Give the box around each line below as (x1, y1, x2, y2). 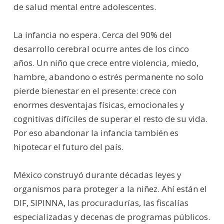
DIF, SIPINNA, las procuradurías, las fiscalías (13, 196, 188, 208)
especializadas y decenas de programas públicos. (13, 210, 210, 222)
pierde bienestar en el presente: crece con (13, 84, 176, 96)
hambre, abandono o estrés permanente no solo (13, 70, 203, 82)
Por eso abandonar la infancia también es (13, 126, 178, 138)
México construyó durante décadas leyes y (13, 168, 181, 180)
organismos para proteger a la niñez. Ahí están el (13, 182, 207, 194)
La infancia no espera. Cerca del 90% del (13, 28, 172, 40)
